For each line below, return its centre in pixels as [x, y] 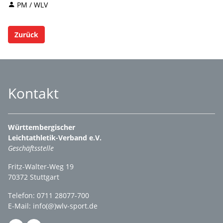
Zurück [26, 34]
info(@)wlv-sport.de [65, 206]
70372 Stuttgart [35, 177]
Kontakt [33, 93]
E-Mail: [20, 206]
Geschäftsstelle [31, 148]
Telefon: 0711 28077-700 [49, 195]
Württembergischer [42, 127]
